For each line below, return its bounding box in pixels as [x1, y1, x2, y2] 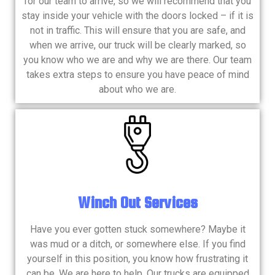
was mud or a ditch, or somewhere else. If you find [29, 238, 246, 250]
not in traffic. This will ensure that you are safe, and [29, 25, 246, 37]
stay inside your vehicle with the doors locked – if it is [21, 10, 254, 22]
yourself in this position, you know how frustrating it [27, 252, 248, 265]
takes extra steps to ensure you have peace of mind [26, 69, 249, 81]
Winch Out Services [77, 193, 198, 211]
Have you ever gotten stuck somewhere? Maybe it [29, 223, 246, 235]
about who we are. [99, 83, 176, 96]
